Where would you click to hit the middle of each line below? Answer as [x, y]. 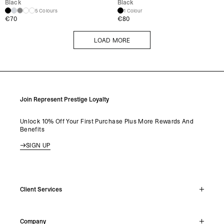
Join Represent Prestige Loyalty [64, 99]
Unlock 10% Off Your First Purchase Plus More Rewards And [107, 121]
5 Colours [46, 10]
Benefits [32, 129]
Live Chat [35, 213]
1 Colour [133, 10]
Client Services [41, 189]
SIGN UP [38, 145]
